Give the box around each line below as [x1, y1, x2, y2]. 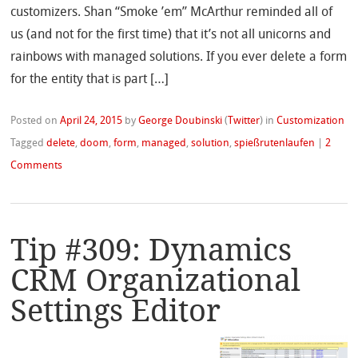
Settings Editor [10, 292, 221, 328]
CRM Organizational [10, 261, 301, 298]
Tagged [10, 138, 47, 149]
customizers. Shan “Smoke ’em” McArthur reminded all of [10, 6, 333, 20]
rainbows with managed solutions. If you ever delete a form [10, 51, 348, 65]
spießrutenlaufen [234, 138, 316, 149]
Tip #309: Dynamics [10, 231, 292, 268]
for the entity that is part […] [10, 74, 169, 87]
